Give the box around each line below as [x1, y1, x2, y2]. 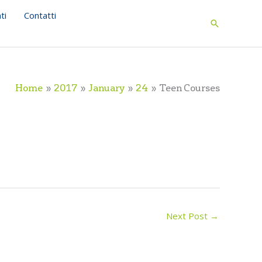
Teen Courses [159, 82, 220, 94]
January [88, 82, 125, 94]
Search [209, 18, 243, 32]
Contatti [24, 9, 56, 21]
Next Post [166, 209, 210, 222]
